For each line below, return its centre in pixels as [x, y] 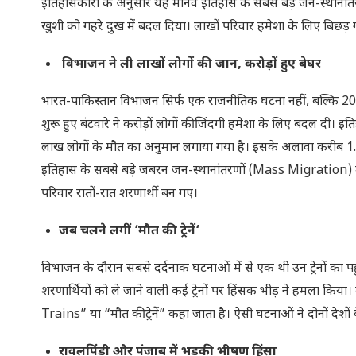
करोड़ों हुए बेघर [283, 64]
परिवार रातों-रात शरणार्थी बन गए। [120, 194]
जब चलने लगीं [97, 231]
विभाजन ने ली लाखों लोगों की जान [148, 64]
